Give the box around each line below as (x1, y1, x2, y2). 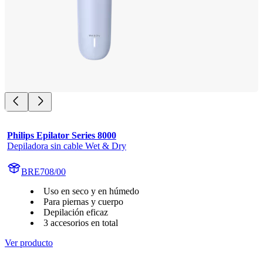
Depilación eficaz (43, 207, 108, 218)
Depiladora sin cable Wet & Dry (7, 141, 126, 151)
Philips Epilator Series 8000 (7, 130, 116, 141)
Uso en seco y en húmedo (43, 186, 139, 197)
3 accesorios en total (43, 218, 118, 228)
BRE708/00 (21, 167, 66, 177)
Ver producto (5, 238, 53, 248)
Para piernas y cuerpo (43, 197, 123, 207)
